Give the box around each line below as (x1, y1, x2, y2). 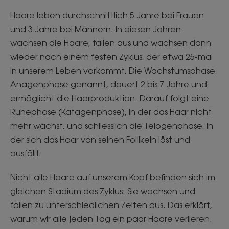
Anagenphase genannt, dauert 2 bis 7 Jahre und (10, 79, 207, 89)
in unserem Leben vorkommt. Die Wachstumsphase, (10, 65, 217, 76)
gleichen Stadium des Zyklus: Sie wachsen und (10, 186, 195, 196)
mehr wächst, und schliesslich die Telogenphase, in (10, 121, 213, 131)
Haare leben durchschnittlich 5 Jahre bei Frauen (10, 10, 204, 20)
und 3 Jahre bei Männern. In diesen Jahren (10, 24, 181, 34)
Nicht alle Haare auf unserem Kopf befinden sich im (10, 172, 215, 182)
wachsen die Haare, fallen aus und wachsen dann (10, 38, 211, 48)
